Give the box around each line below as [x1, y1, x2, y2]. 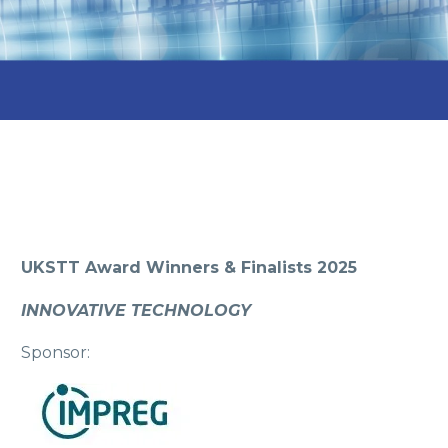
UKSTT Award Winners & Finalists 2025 [21, 258, 357, 277]
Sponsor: [21, 343, 90, 363]
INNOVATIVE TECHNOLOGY [21, 300, 251, 320]
